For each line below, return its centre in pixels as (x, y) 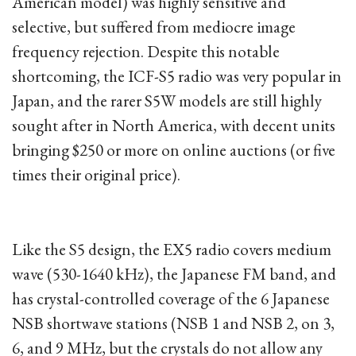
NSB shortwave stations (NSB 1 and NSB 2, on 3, (173, 323)
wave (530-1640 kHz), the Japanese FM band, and (174, 274)
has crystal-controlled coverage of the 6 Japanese (171, 298)
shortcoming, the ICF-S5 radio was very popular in (177, 76)
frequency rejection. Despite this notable (146, 51)
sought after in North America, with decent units (174, 125)
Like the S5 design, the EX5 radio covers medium (172, 249)
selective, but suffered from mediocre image (154, 27)
